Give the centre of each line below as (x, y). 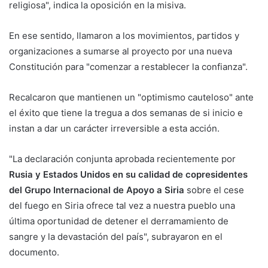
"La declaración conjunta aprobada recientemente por (122, 159)
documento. (34, 252)
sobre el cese (214, 190)
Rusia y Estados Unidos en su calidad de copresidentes (128, 175)
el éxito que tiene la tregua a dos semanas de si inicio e (126, 113)
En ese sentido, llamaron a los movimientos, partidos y (124, 36)
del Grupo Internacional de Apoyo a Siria (97, 190)
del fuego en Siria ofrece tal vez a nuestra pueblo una (122, 206)
